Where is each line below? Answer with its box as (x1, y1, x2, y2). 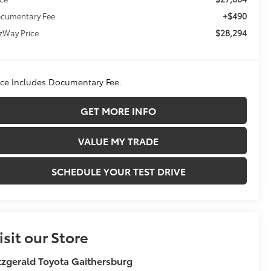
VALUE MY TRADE (78, 134, 158, 148)
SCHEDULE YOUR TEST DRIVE (51, 164, 186, 178)
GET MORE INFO (80, 103, 156, 118)
